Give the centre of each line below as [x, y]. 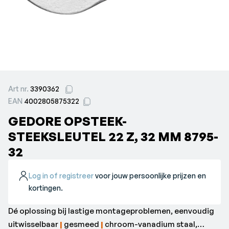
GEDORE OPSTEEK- [67, 121]
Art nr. [19, 89]
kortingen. [46, 188]
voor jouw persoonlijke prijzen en [150, 176]
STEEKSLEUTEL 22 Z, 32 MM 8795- [113, 136]
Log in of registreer [61, 176]
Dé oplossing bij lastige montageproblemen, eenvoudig [111, 211]
